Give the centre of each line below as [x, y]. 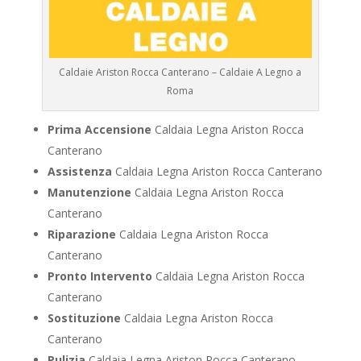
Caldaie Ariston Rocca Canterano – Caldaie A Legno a [180, 73]
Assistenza [79, 172]
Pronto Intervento [100, 276]
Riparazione [81, 234]
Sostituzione [84, 318]
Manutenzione [89, 193]
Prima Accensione [99, 130]
